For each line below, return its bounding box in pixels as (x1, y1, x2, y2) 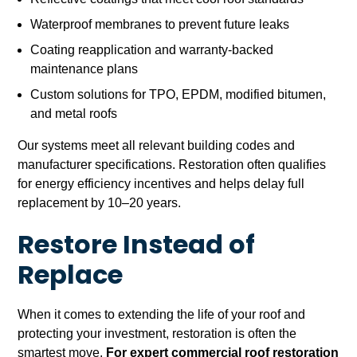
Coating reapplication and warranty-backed (30, 43, 274, 57)
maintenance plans (30, 62, 139, 76)
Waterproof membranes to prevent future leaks (30, 18, 290, 32)
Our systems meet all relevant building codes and (18, 139, 296, 153)
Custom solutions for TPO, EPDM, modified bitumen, (30, 88, 327, 102)
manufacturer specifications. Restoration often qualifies (18, 158, 327, 172)
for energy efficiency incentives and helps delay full (18, 177, 305, 191)
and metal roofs (30, 107, 118, 121)
